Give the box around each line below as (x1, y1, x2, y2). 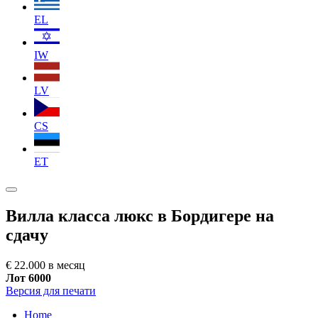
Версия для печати (6, 284, 96, 297)
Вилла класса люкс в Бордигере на (6, 206, 274, 225)
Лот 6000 (6, 271, 51, 284)
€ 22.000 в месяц (6, 258, 85, 271)
